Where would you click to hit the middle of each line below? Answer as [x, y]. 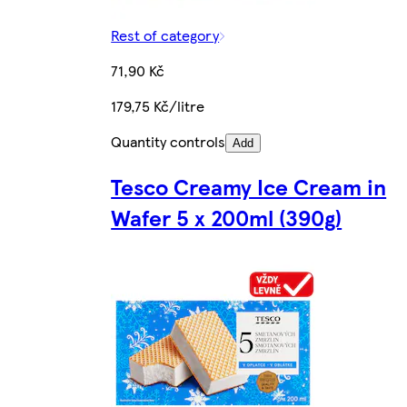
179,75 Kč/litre [158, 106]
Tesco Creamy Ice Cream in [249, 187]
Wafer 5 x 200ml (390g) [227, 218]
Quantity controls [169, 142]
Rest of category [165, 35]
